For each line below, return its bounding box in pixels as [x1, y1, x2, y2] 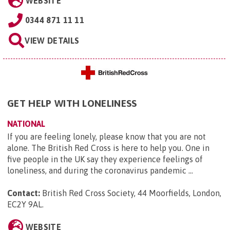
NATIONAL [7, 119, 45, 129]
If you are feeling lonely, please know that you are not [7, 132, 206, 142]
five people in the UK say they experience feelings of [7, 155, 203, 164]
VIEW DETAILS [25, 36, 80, 46]
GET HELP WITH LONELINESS [7, 98, 137, 109]
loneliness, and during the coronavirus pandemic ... [7, 166, 193, 176]
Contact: [7, 188, 40, 198]
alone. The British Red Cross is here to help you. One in [7, 143, 209, 153]
